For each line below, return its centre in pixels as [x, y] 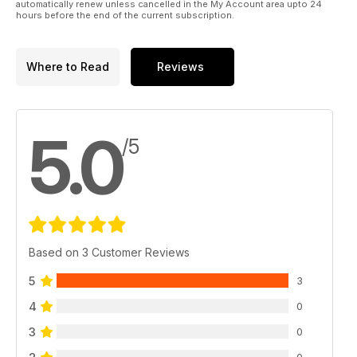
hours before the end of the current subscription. [125, 15]
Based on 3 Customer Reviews [109, 252]
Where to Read [68, 67]
